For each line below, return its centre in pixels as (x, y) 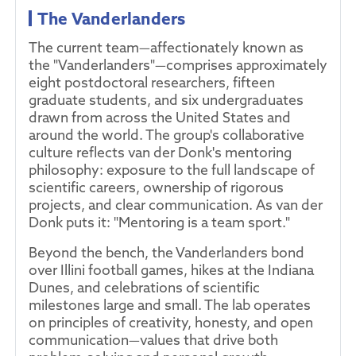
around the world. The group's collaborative (166, 135)
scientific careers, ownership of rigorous (156, 188)
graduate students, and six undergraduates (166, 100)
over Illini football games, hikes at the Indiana (171, 270)
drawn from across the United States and (160, 118)
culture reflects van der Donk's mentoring (160, 153)
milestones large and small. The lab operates (170, 305)
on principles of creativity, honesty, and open (171, 323)
